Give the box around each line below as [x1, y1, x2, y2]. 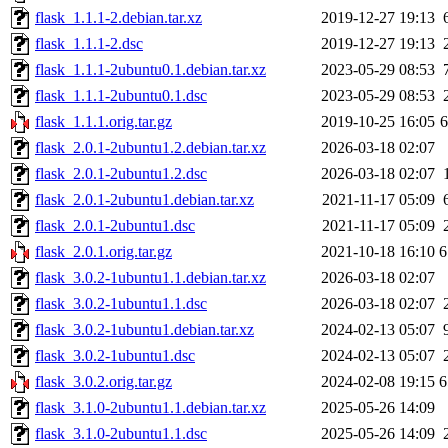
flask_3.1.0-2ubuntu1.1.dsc [35, 425, 207, 443]
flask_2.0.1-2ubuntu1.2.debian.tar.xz [35, 139, 266, 157]
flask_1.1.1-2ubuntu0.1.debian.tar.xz [35, 61, 266, 79]
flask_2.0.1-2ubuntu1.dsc [35, 217, 195, 235]
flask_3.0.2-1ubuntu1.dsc [35, 347, 195, 365]
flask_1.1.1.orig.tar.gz [35, 113, 172, 131]
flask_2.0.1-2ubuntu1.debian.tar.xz [35, 191, 254, 209]
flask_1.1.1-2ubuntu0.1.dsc [35, 87, 207, 105]
